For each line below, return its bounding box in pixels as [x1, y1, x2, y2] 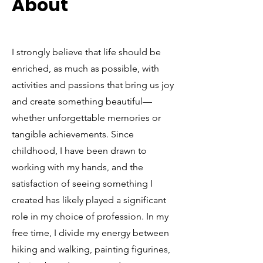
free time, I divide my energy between [12, 227, 169, 238]
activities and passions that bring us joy [12, 79, 174, 90]
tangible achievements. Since [12, 129, 134, 140]
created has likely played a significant [12, 194, 166, 205]
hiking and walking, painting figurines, [12, 244, 170, 255]
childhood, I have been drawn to [12, 145, 147, 156]
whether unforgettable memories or [12, 112, 161, 123]
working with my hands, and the [12, 161, 143, 173]
